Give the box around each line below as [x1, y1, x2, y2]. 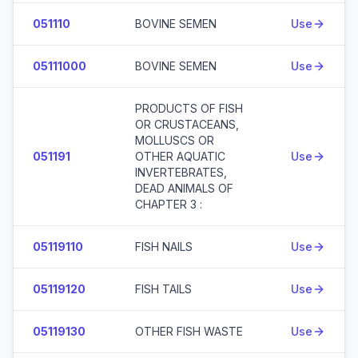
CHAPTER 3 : [135, 197, 202, 211]
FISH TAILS [135, 282, 192, 296]
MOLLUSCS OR [135, 133, 214, 147]
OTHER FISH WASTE [135, 324, 243, 338]
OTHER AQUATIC [135, 149, 225, 163]
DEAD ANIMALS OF [135, 181, 233, 195]
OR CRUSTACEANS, [135, 117, 239, 131]
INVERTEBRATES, [135, 165, 227, 179]
